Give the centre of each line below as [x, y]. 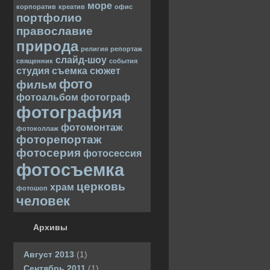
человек [43, 201]
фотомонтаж [92, 127]
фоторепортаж [59, 140]
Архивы [50, 227]
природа [47, 46]
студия [33, 71]
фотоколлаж [37, 128]
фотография [69, 112]
